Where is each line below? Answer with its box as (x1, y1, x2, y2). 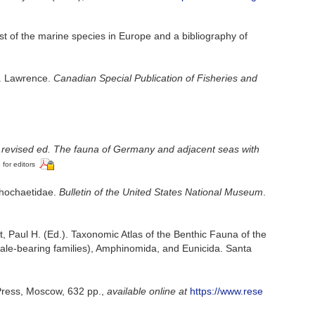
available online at (107, 285, 187, 297)
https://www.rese (190, 285, 263, 297)
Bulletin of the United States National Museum (59, 186, 263, 198)
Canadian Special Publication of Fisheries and (53, 72, 257, 84)
